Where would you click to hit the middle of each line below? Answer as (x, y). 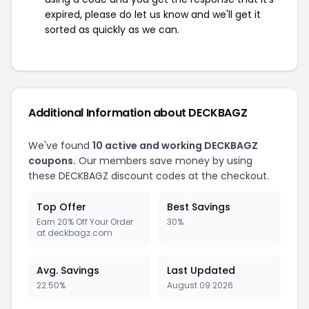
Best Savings (199, 207)
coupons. (52, 161)
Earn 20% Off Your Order (85, 222)
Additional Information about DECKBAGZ (138, 113)
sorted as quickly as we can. (112, 30)
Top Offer (61, 207)
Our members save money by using (164, 161)
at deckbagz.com (74, 233)
